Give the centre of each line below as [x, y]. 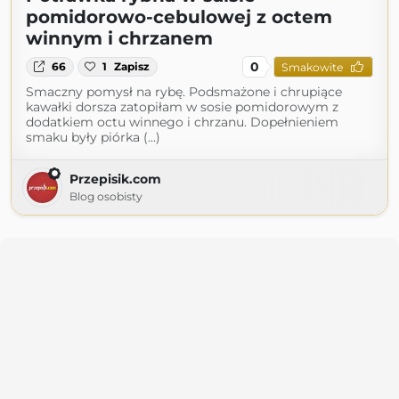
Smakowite [312, 67]
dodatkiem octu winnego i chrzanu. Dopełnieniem [182, 122]
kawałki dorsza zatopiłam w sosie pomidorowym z [182, 107]
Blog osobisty [106, 196]
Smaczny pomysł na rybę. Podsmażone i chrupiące [184, 92]
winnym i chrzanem [119, 38]
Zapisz [132, 66]
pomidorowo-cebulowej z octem [179, 17]
